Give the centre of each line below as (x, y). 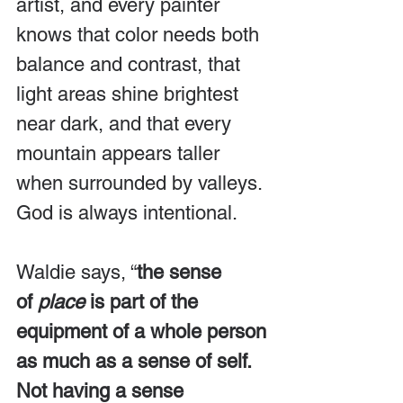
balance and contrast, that (131, 64)
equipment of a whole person (144, 331)
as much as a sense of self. (136, 361)
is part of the (144, 301)
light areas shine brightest (130, 94)
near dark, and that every (126, 123)
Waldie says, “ (76, 272)
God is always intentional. (127, 212)
